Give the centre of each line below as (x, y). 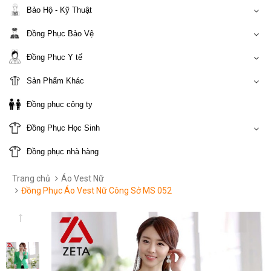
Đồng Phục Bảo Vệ (60, 34)
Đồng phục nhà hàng (63, 152)
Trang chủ (31, 178)
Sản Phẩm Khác (55, 81)
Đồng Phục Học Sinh (63, 128)
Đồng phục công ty (60, 104)
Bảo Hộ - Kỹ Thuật (59, 10)
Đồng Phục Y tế (54, 57)
